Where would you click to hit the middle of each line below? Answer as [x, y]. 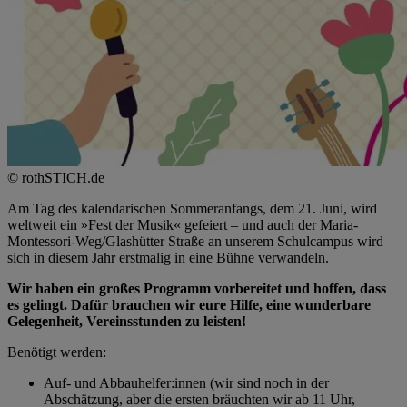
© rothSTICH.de [56, 177]
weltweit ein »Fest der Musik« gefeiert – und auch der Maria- [183, 224]
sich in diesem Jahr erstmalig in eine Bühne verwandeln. [168, 257]
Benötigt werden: [59, 352]
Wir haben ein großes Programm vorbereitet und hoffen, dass [197, 288]
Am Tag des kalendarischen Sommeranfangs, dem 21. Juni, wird [192, 208]
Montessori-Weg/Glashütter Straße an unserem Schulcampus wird [195, 241]
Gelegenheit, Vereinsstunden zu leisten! [127, 321]
